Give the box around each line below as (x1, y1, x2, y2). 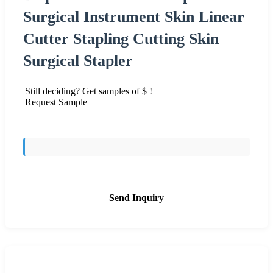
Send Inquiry (109, 192, 164, 203)
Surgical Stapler (23, 51, 133, 69)
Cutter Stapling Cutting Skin (23, 29, 219, 48)
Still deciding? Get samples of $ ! (25, 85, 152, 96)
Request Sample (25, 96, 87, 107)
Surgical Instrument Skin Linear (23, 7, 244, 26)
